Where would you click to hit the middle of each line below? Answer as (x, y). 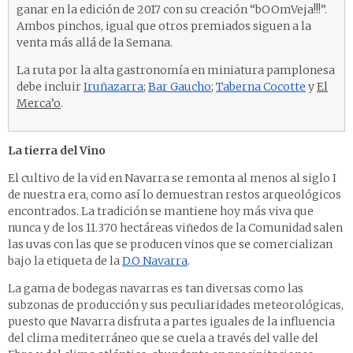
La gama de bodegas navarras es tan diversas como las (156, 289)
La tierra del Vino (57, 151)
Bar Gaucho (180, 87)
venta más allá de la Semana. (95, 43)
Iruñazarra (113, 87)
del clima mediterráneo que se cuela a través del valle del (163, 338)
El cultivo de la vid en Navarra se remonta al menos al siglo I (172, 178)
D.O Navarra (155, 261)
